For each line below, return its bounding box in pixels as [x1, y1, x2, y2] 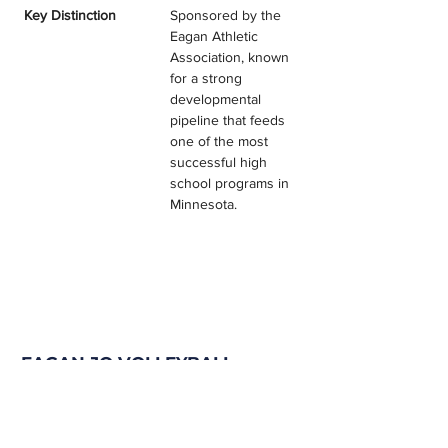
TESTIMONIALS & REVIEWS [21, 376, 262, 396]
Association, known [170, 49, 293, 65]
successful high [170, 154, 271, 170]
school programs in [170, 175, 293, 191]
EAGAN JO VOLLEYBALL [21, 353, 233, 373]
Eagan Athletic [170, 28, 262, 44]
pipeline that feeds [170, 112, 289, 128]
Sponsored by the [170, 7, 285, 23]
